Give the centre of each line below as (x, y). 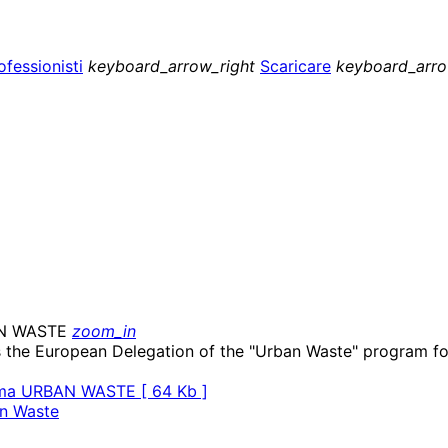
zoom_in (104, 330)
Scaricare (295, 66)
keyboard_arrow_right (171, 66)
